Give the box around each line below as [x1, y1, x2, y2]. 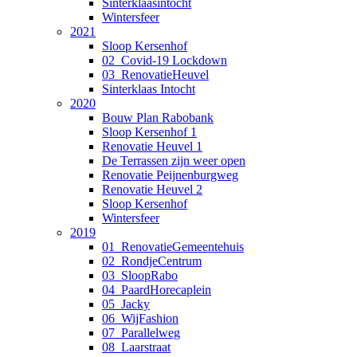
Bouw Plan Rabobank [102, 110, 214, 124]
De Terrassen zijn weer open [102, 153, 245, 167]
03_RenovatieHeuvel [102, 67, 209, 81]
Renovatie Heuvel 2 [102, 182, 202, 196]
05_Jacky [102, 296, 150, 311]
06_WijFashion [102, 311, 178, 325]
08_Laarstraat [102, 339, 171, 354]
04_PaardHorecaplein [102, 282, 211, 296]
